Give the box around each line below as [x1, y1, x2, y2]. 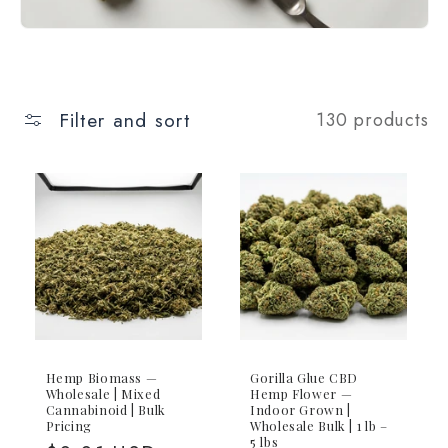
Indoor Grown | [250, 400, 351, 418]
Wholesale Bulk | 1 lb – [250, 416, 388, 434]
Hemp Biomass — [45, 368, 158, 386]
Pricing [45, 416, 92, 434]
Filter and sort [58, 106, 190, 134]
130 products [316, 106, 429, 133]
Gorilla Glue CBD [250, 368, 359, 386]
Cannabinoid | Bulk [45, 400, 166, 418]
